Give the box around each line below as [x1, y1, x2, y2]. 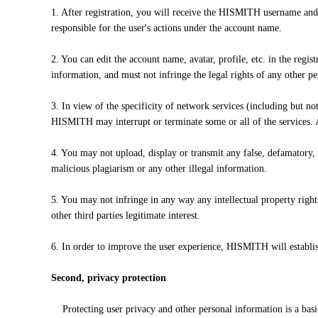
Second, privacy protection [51, 273, 166, 283]
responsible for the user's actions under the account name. [51, 23, 282, 33]
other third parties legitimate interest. [51, 210, 200, 221]
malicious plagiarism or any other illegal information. [51, 163, 267, 174]
